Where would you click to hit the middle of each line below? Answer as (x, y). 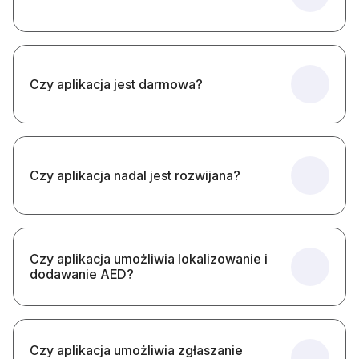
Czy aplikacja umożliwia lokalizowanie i (149, 259)
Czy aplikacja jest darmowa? (116, 84)
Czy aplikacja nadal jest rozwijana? (135, 175)
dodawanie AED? (82, 274)
